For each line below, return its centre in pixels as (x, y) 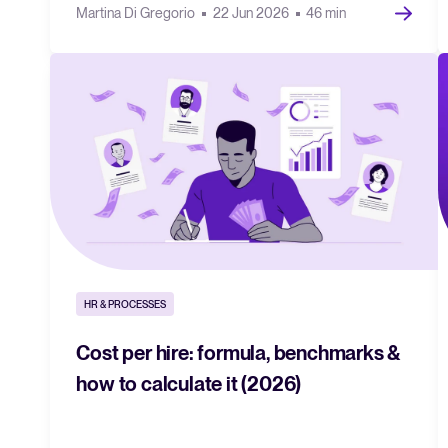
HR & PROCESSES (125, 303)
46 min (326, 12)
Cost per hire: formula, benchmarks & (238, 352)
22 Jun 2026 (252, 12)
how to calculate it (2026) (189, 383)
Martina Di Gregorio (137, 12)
